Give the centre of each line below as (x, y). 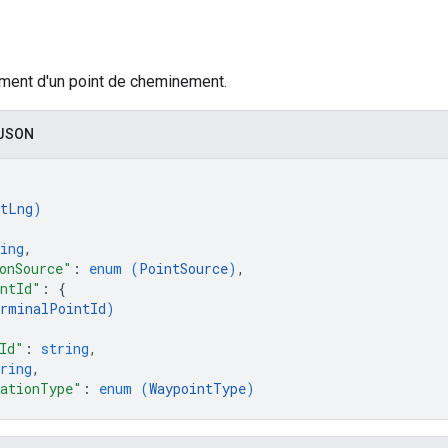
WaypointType (197, 388)
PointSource (183, 268)
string (65, 348)
